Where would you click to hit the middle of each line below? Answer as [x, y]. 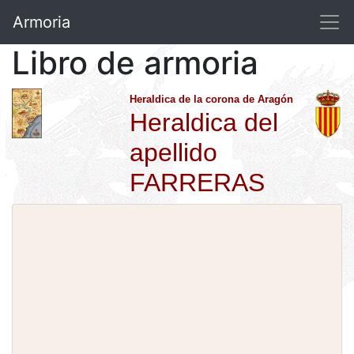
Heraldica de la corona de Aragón [212, 99]
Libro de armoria [135, 63]
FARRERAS [198, 183]
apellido [174, 153]
